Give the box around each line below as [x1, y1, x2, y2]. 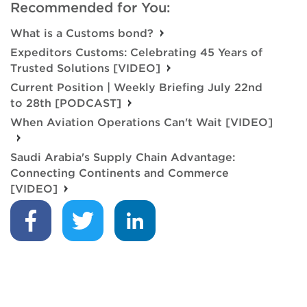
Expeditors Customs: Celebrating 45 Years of [10, 46, 262, 60]
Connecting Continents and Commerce [10, 167, 229, 180]
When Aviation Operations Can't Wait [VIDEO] [10, 116, 273, 130]
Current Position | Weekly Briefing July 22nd [10, 81, 262, 95]
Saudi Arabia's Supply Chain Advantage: [10, 151, 235, 164]
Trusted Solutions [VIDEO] [10, 62, 160, 75]
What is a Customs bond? [10, 27, 153, 40]
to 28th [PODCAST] [10, 97, 121, 110]
